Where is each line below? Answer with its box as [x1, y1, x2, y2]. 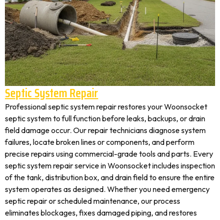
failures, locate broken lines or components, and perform [5, 137, 194, 147]
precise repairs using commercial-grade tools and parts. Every [5, 149, 213, 159]
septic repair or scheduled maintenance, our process [5, 196, 180, 206]
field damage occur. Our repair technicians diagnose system [5, 125, 206, 135]
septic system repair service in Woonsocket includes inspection [5, 161, 215, 170]
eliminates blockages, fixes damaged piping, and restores [5, 208, 197, 218]
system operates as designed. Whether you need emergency [5, 184, 210, 194]
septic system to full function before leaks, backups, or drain [5, 113, 205, 123]
